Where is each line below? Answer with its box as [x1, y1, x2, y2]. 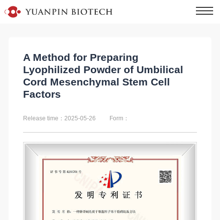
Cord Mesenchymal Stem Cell [23, 76, 170, 88]
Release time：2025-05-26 [23, 114, 96, 122]
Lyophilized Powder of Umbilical [23, 63, 183, 76]
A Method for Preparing [23, 51, 138, 63]
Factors [23, 88, 61, 100]
